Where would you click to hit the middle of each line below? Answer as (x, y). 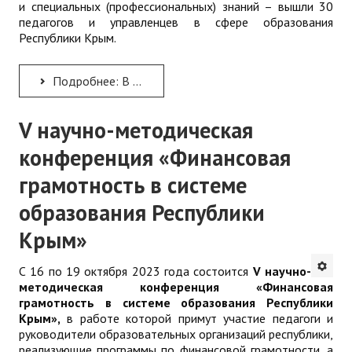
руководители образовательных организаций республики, (176, 334)
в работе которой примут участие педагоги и (197, 318)
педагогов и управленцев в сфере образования (176, 22)
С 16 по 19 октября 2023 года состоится (136, 271)
